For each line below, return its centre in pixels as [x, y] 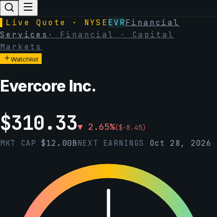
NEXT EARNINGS [113, 143]
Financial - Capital [117, 35]
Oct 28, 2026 [180, 143]
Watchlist [24, 59]
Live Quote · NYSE [57, 23]
